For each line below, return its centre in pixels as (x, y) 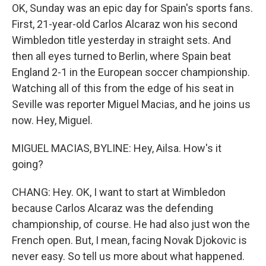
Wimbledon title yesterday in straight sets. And (121, 40)
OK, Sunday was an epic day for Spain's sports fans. (132, 8)
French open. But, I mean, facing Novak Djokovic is (129, 240)
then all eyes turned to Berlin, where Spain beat (121, 56)
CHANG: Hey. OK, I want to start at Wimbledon (119, 192)
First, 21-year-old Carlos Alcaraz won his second (125, 24)
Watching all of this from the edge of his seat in (123, 88)
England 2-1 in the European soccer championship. (131, 72)
